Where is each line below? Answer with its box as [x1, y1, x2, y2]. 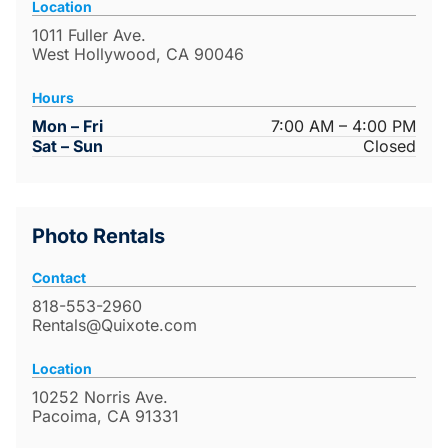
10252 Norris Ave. [32, 387, 168, 408]
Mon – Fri [32, 116, 103, 137]
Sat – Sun [32, 136, 103, 157]
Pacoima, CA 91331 [32, 406, 179, 427]
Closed [363, 136, 416, 157]
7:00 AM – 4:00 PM [271, 116, 416, 137]
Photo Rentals [32, 224, 165, 249]
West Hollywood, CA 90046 [32, 44, 244, 65]
